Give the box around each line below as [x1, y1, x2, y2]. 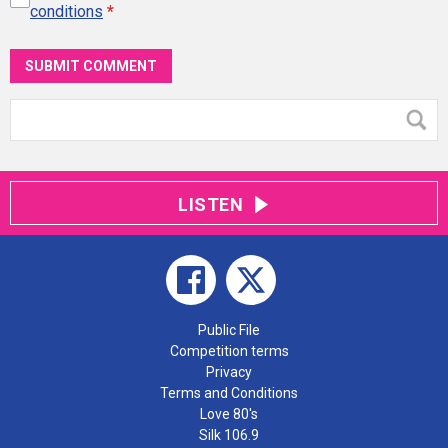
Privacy [206, 363, 252, 380]
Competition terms [169, 342, 289, 359]
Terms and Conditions [160, 384, 298, 401]
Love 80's [200, 405, 258, 422]
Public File [198, 321, 260, 338]
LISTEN [178, 193, 244, 215]
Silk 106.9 [199, 426, 259, 443]
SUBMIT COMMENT [25, 57, 157, 74]
